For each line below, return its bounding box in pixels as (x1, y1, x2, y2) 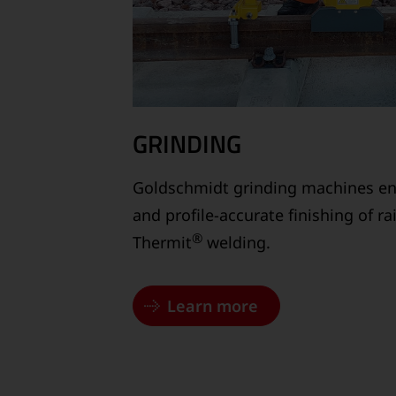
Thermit (133, 231, 192, 253)
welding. (202, 231, 270, 253)
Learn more (167, 294, 258, 316)
